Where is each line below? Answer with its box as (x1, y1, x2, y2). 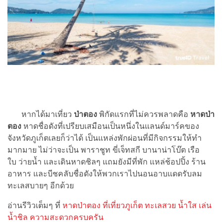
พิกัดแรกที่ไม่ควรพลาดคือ (97, 110, 190, 119)
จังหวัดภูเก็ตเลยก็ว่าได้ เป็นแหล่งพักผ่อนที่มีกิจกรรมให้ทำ (7, 133, 202, 143)
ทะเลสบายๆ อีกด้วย (7, 181, 74, 191)
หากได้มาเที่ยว (7, 110, 74, 119)
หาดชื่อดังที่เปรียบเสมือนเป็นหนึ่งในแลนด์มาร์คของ (21, 121, 199, 131)
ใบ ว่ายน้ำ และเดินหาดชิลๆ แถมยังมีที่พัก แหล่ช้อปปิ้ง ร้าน (7, 157, 206, 167)
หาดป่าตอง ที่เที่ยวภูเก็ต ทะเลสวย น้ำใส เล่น (62, 201, 212, 211)
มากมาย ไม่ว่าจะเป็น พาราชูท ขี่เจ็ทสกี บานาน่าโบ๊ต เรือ (7, 145, 200, 155)
